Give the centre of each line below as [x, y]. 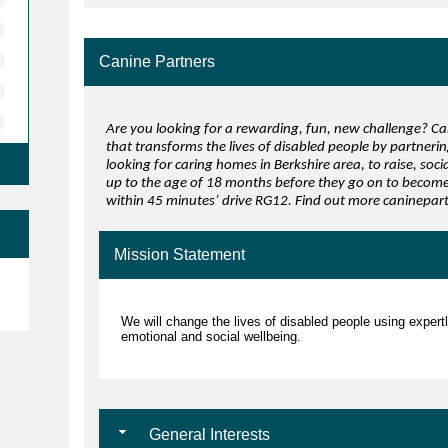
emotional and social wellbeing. [212, 337]
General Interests [207, 435]
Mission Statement [179, 255]
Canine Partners [156, 62]
